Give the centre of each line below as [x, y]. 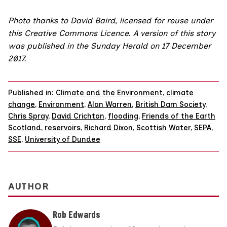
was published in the [49, 46]
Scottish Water [163, 128]
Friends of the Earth [179, 116]
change [22, 105]
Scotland [25, 128]
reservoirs [63, 128]
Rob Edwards [77, 214]
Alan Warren [110, 105]
